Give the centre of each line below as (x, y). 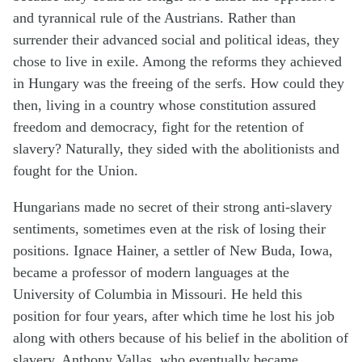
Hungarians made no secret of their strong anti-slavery (173, 207)
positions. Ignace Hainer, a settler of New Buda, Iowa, (173, 251)
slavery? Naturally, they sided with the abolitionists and (176, 149)
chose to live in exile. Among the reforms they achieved (177, 62)
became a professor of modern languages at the (151, 273)
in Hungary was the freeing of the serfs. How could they (179, 84)
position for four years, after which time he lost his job (174, 316)
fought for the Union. (76, 171)
